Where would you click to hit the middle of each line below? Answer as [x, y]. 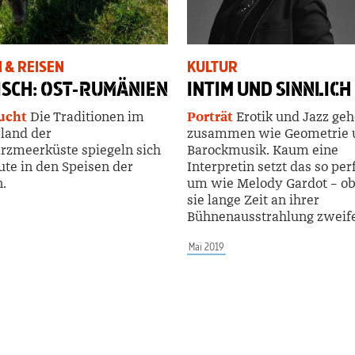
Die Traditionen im [86, 116]
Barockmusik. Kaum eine [263, 150]
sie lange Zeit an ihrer [253, 200]
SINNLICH [313, 89]
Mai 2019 [206, 246]
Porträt [210, 116]
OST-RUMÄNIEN [104, 89]
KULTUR [212, 67]
